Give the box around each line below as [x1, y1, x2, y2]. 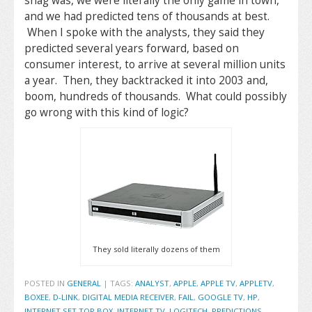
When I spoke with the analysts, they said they [24, 25, 265, 40]
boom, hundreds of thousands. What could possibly [24, 89, 287, 104]
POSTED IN [24, 277, 67, 288]
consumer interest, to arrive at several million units [24, 57, 286, 72]
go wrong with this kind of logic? [24, 105, 189, 120]
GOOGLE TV [198, 291, 243, 302]
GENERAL [67, 277, 101, 288]
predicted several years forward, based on [24, 41, 239, 56]
